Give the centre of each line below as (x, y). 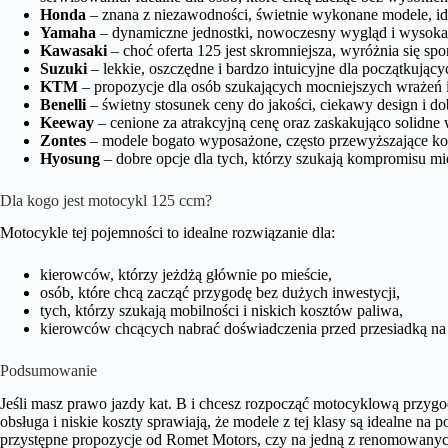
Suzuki (63, 68)
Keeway (67, 122)
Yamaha (68, 32)
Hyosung (70, 158)
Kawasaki (73, 50)
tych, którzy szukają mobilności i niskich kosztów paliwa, (221, 311)
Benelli (63, 104)
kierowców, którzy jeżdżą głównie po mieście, (186, 275)
